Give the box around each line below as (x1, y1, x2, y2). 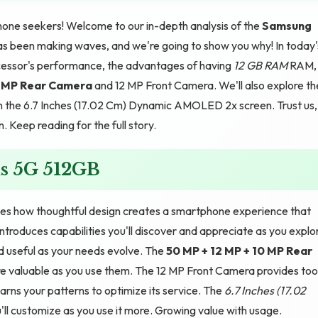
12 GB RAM (234, 57, 287, 72)
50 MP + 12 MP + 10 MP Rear (166, 243, 312, 258)
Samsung (262, 18, 312, 33)
